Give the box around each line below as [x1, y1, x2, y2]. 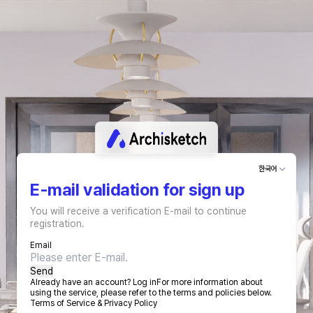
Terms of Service [30, 298, 95, 308]
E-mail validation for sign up [30, 179, 245, 200]
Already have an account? [30, 277, 131, 287]
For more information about [156, 277, 263, 287]
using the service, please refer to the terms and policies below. [30, 287, 272, 298]
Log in [133, 277, 156, 287]
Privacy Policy [104, 298, 157, 308]
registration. [30, 217, 85, 229]
